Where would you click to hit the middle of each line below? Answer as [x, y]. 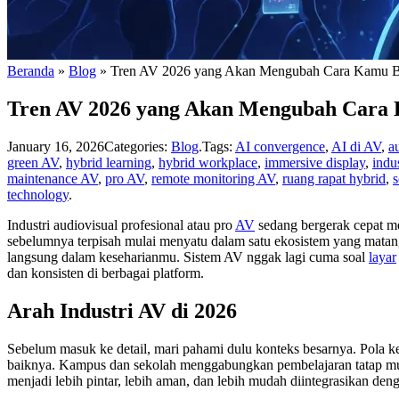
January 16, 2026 [56, 146]
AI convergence [280, 146]
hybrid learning [109, 162]
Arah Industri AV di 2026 [122, 310]
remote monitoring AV [213, 178]
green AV [33, 162]
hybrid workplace [208, 162]
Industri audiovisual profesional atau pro [121, 224]
